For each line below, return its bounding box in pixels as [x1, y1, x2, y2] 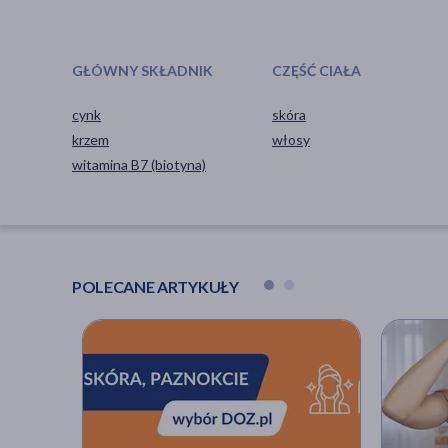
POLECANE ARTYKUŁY [72, 276, 239, 296]
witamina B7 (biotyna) [72, 155, 206, 173]
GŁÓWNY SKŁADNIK [72, 61, 213, 79]
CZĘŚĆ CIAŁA [271, 61, 361, 79]
